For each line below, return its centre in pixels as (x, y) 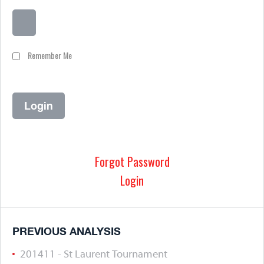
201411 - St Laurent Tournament (94, 255)
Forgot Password (132, 161)
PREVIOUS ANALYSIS (67, 231)
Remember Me (49, 55)
